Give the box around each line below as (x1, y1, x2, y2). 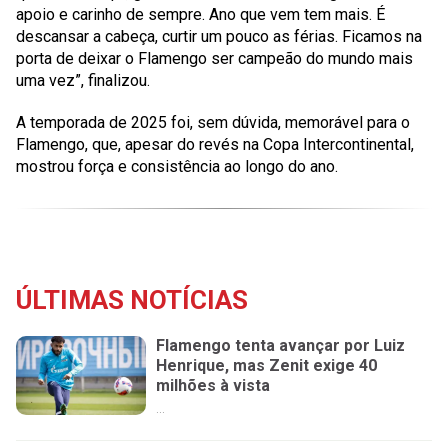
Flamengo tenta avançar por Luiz (156, 336, 405, 355)
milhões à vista (156, 376, 270, 395)
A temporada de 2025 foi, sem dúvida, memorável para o (16, 113, 410, 132)
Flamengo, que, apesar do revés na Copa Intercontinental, (16, 135, 414, 154)
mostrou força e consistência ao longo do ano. (16, 157, 338, 176)
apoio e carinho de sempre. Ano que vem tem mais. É (16, 5, 385, 24)
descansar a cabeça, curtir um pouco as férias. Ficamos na (16, 27, 422, 46)
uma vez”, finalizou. (16, 71, 150, 90)
